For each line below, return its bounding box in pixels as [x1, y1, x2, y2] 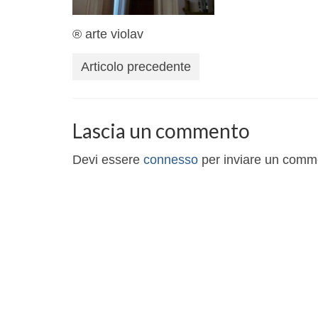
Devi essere [72, 153, 143, 168]
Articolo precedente [81, 60, 191, 75]
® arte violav [72, 27, 143, 42]
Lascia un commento [72, 119, 250, 143]
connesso [143, 153, 198, 168]
